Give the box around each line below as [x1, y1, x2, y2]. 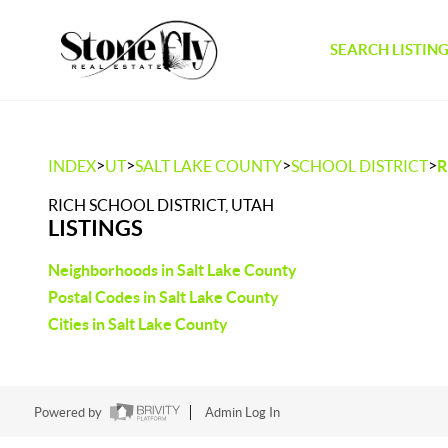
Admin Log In [204, 405, 280, 421]
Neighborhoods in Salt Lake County [48, 261, 297, 279]
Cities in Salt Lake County [48, 315, 228, 333]
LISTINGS [48, 215, 143, 240]
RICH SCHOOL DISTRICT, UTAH [48, 196, 274, 214]
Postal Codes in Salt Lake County [48, 288, 279, 306]
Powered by [33, 405, 105, 421]
